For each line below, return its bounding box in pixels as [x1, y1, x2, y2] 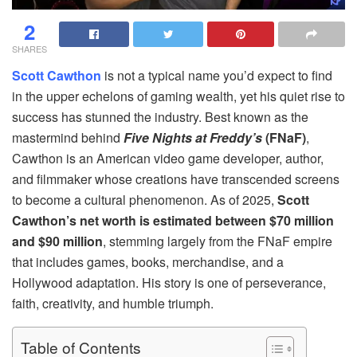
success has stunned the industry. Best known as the [12, 107, 308, 126]
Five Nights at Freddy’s [124, 127, 262, 147]
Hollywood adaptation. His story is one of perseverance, [12, 273, 326, 292]
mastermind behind [12, 127, 124, 147]
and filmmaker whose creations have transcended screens [12, 169, 339, 188]
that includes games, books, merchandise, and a [12, 252, 284, 271]
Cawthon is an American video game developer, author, [12, 148, 324, 167]
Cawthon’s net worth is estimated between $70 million [12, 210, 334, 229]
